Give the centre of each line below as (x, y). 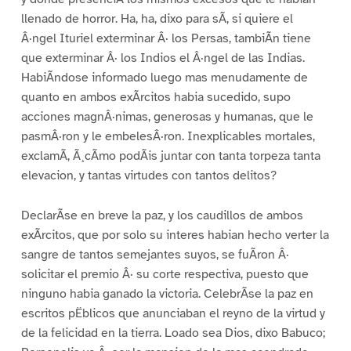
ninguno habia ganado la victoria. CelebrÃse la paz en (167, 293)
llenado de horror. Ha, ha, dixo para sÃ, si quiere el (157, 18)
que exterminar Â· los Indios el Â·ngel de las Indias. (163, 58)
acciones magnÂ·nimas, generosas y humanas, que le (167, 116)
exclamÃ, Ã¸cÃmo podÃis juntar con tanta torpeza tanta (170, 156)
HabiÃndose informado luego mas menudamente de (164, 77)
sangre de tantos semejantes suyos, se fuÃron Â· (155, 254)
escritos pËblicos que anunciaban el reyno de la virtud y (173, 313)
